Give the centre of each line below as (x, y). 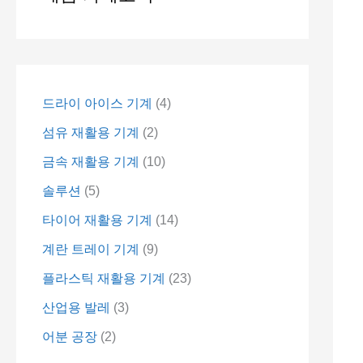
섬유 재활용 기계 (91, 133)
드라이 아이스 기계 (97, 104)
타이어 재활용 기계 (97, 220)
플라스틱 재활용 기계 (104, 279)
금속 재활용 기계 (91, 162)
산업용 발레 (76, 308)
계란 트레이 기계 (91, 250)
